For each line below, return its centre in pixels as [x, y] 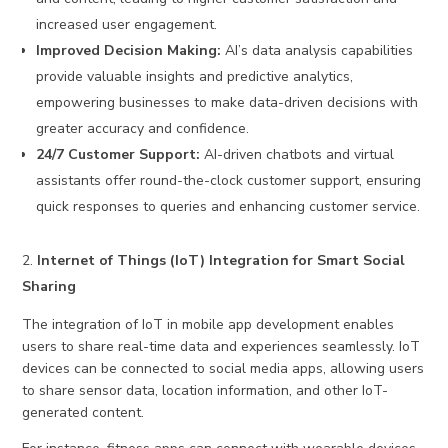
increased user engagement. [127, 25]
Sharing [49, 287]
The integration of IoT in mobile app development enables [208, 325]
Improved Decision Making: [129, 51]
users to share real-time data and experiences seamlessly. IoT [221, 347]
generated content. [83, 413]
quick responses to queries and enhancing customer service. [228, 207]
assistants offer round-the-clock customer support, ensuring [229, 181]
